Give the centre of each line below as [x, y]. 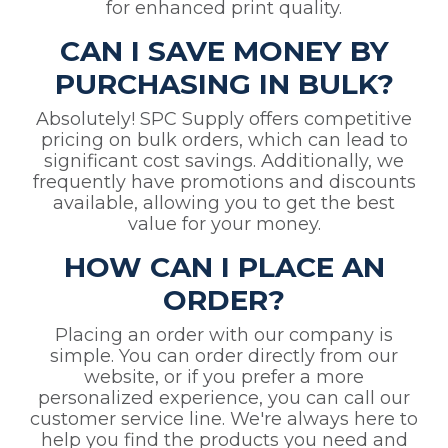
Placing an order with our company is [224, 335]
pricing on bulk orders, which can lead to [224, 140]
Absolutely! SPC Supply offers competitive [224, 119]
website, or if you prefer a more [224, 377]
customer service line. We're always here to [224, 419]
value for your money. [224, 224]
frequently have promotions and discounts [224, 182]
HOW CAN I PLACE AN [224, 267]
